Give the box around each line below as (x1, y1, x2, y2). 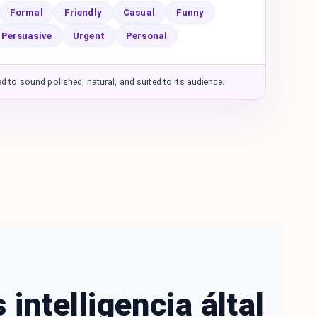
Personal (125, 30, 168, 41)
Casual (122, 6, 155, 18)
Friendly (64, 6, 102, 18)
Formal (9, 6, 43, 18)
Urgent (73, 30, 105, 41)
